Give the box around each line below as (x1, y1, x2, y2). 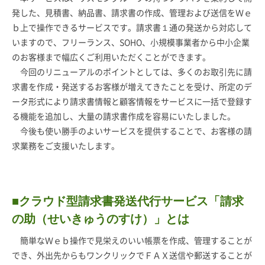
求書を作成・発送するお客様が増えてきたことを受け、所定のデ (12, 82, 252, 91)
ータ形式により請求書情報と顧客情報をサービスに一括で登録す (12, 97, 252, 106)
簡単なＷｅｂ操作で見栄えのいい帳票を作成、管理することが (12, 236, 252, 245)
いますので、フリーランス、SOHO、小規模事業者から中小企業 (12, 38, 250, 47)
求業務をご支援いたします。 (12, 141, 119, 150)
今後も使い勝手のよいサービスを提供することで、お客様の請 (12, 127, 252, 135)
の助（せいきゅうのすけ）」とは (12, 210, 189, 227)
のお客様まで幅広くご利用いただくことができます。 (12, 53, 211, 62)
